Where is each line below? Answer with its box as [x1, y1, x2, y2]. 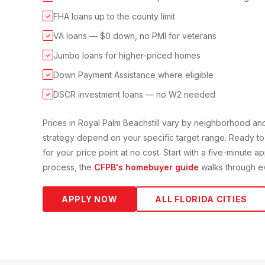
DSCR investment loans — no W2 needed [53, 89, 215, 100]
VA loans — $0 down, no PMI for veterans [53, 31, 216, 41]
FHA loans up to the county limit [53, 11, 175, 22]
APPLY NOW [62, 194, 118, 205]
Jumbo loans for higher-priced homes [53, 50, 201, 61]
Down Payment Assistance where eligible [53, 70, 214, 80]
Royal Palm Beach [78, 118, 148, 128]
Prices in [43, 118, 78, 128]
